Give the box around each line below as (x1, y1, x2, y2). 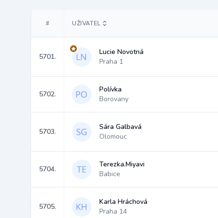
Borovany (99, 94, 128, 104)
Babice (99, 169, 120, 179)
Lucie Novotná (99, 47, 144, 56)
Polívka (99, 85, 122, 94)
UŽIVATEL (72, 19, 101, 27)
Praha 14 (99, 207, 127, 216)
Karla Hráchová (99, 197, 147, 206)
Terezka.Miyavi (99, 160, 145, 169)
